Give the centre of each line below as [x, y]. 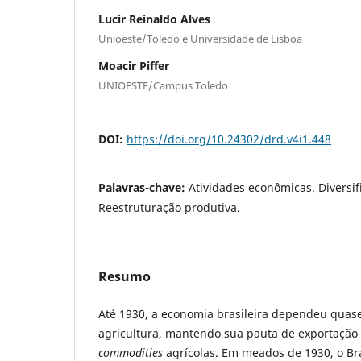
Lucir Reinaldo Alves [154, 19]
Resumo [124, 276]
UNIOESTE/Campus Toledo [163, 85]
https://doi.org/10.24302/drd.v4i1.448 [229, 139]
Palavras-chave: [143, 187]
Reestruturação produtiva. [169, 207]
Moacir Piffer [134, 65]
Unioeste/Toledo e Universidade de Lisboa [200, 38]
